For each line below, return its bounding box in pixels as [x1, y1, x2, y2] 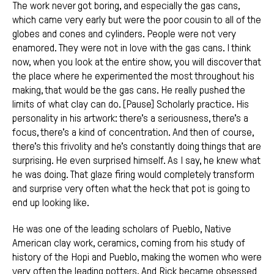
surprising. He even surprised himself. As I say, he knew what [12, 155, 261, 167]
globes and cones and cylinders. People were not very [12, 28, 236, 40]
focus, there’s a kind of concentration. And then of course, [12, 127, 254, 139]
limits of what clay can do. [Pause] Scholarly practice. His [12, 98, 249, 111]
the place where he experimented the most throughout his [12, 70, 254, 83]
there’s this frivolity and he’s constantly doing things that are [12, 141, 261, 153]
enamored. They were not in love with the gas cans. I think [12, 42, 251, 54]
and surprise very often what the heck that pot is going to [12, 183, 250, 195]
